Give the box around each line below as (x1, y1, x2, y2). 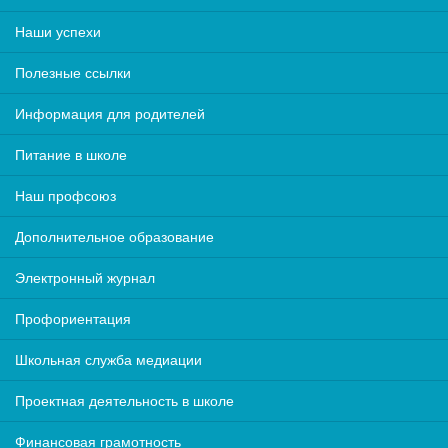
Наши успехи (15, 24, 101, 40)
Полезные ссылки (15, 65, 131, 81)
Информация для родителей (15, 106, 205, 122)
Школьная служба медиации (15, 352, 202, 368)
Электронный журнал (15, 270, 155, 286)
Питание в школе (15, 147, 127, 163)
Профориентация (15, 311, 131, 327)
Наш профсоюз (15, 188, 116, 204)
